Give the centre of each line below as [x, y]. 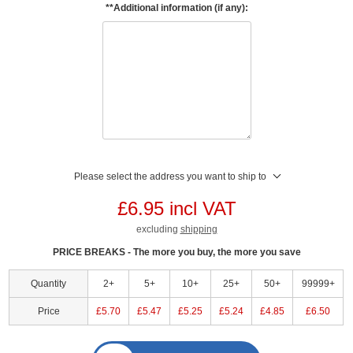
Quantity [49, 283]
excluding [158, 229]
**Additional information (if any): [176, 7]
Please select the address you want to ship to [170, 176]
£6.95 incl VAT [176, 208]
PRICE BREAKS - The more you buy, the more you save [176, 252]
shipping [199, 229]
